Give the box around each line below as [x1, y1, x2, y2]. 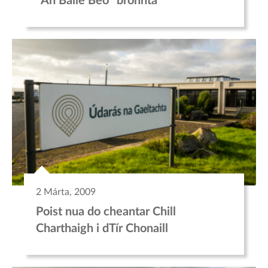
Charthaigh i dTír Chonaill [36, 222, 168, 234]
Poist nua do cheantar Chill [36, 205, 176, 218]
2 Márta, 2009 [36, 187, 96, 197]
